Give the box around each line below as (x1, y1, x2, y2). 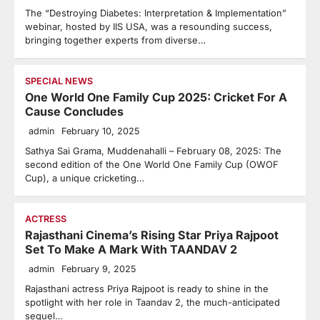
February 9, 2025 (61, 264, 136, 274)
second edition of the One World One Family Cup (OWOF (25, 159, 279, 170)
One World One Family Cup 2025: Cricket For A (25, 90, 287, 104)
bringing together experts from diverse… (25, 34, 206, 46)
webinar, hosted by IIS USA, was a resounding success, (25, 21, 272, 32)
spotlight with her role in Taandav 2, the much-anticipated (25, 296, 280, 308)
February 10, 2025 (61, 126, 139, 136)
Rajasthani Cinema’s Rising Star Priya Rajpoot (25, 228, 279, 242)
